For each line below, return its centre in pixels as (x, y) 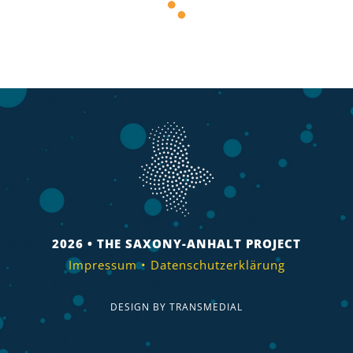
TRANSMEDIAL (206, 307)
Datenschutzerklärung (217, 264)
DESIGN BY (140, 307)
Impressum (102, 264)
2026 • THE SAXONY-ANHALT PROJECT (176, 243)
